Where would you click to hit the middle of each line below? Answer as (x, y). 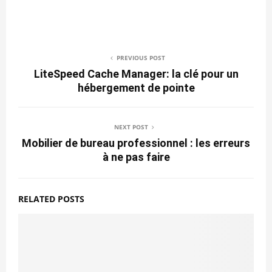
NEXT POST (131, 127)
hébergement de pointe (136, 87)
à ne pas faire (136, 157)
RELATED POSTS (51, 199)
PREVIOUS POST (141, 57)
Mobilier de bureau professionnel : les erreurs (136, 143)
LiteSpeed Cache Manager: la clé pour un (136, 73)
